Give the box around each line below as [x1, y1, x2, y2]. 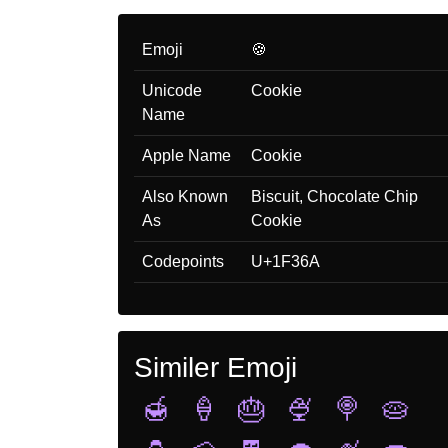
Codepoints [142, 252, 224, 270]
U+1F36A [251, 252, 320, 270]
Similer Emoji [134, 351, 297, 383]
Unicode [142, 81, 202, 99]
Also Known [142, 187, 228, 205]
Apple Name [142, 146, 231, 164]
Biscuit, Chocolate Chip [251, 187, 418, 205]
